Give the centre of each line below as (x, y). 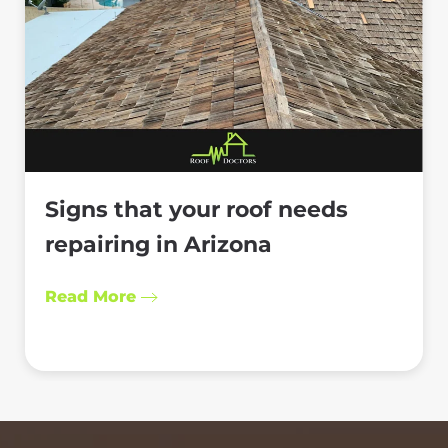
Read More (90, 297)
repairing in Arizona (158, 245)
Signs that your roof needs (196, 210)
